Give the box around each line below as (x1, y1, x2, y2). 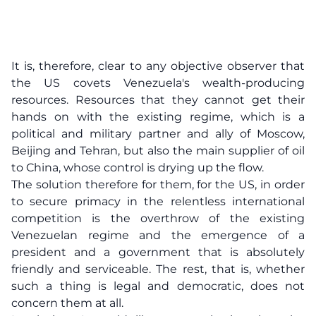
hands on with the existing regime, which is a (11, 110, 305, 123)
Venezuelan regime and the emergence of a (11, 229, 305, 242)
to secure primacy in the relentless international (11, 195, 305, 208)
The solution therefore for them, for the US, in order (11, 178, 305, 191)
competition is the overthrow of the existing (11, 212, 305, 225)
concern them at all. (11, 296, 123, 310)
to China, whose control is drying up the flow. (11, 161, 264, 174)
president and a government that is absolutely (11, 245, 305, 259)
